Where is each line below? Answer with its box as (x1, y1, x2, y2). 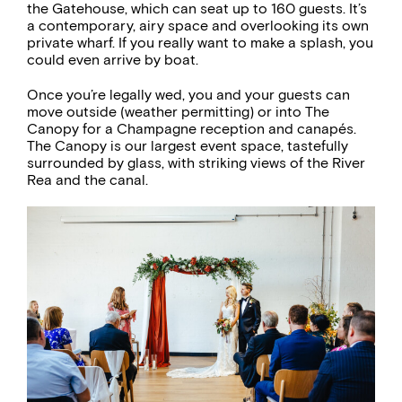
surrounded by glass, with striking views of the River (27, 153, 365, 171)
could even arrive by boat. (27, 50, 198, 68)
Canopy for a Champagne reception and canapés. (27, 119, 356, 137)
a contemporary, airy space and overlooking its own (27, 16, 369, 34)
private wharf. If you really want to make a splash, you (27, 33, 373, 51)
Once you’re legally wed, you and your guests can (27, 85, 350, 103)
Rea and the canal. (27, 170, 148, 188)
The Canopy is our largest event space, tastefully (27, 136, 348, 154)
